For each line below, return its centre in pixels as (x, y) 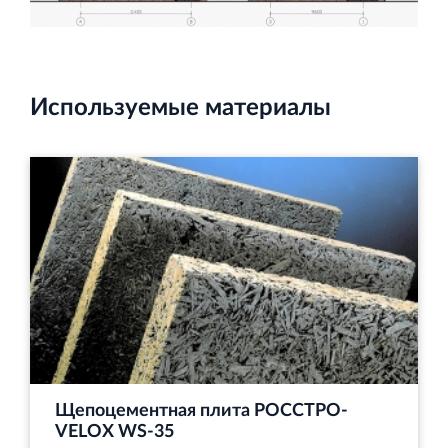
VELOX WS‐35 (114, 431)
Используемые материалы (180, 108)
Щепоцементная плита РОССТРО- (201, 410)
